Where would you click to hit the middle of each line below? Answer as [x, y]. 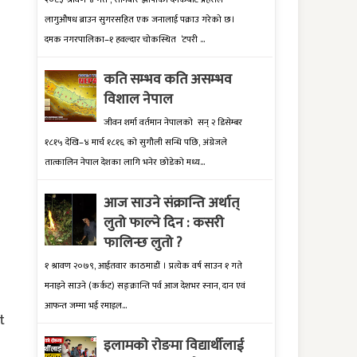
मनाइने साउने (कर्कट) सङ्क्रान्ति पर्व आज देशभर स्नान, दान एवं [145, 286]
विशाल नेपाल [138, 99]
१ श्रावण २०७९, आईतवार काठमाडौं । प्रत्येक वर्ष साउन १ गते [143, 266]
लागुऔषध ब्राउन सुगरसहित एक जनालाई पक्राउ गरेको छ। [140, 19]
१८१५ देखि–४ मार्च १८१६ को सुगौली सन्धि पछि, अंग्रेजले [136, 143]
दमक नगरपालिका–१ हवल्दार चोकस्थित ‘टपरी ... [125, 39]
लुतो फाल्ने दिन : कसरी [164, 223]
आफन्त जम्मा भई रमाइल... [86, 306]
